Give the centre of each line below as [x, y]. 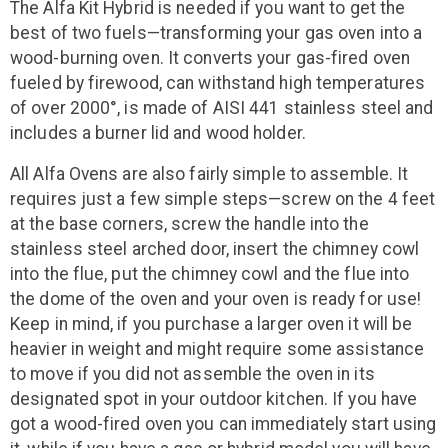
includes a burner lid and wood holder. [158, 133]
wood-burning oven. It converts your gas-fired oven [210, 58]
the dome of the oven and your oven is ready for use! [216, 299]
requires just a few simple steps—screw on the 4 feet [223, 199]
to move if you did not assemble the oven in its [192, 374]
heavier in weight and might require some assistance [217, 349]
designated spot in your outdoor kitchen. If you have [214, 399]
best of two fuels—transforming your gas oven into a [216, 33]
